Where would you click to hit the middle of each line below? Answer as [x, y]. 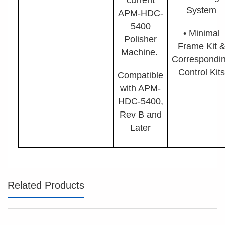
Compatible [140, 75]
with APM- [140, 88]
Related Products [46, 185]
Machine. [140, 52]
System [201, 10]
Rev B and [140, 114]
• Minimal [201, 33]
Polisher [140, 39]
